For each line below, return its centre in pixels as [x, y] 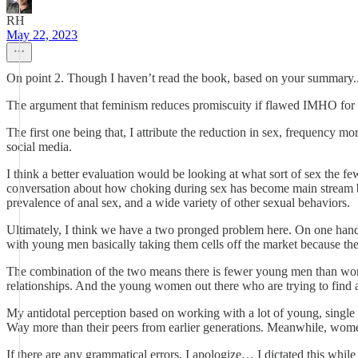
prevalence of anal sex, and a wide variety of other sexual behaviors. [178, 203]
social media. [39, 147]
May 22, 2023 [42, 35]
